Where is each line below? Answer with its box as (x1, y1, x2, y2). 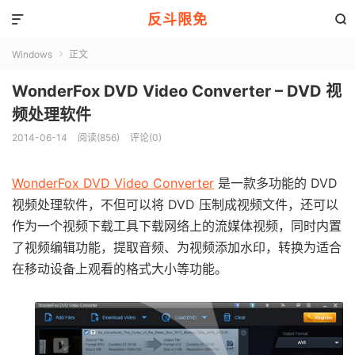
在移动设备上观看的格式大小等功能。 (12, 261, 227, 277)
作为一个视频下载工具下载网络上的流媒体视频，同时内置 (12, 218, 342, 234)
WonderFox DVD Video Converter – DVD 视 (12, 82, 342, 101)
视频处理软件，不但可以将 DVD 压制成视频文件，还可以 (12, 197, 338, 212)
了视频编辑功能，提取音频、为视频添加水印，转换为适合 (12, 239, 342, 255)
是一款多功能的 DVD (214, 175, 338, 191)
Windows (12, 48, 52, 60)
